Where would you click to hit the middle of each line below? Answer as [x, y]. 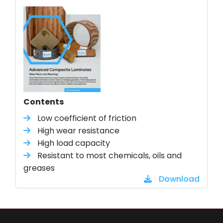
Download [178, 179]
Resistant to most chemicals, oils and [109, 156]
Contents [44, 102]
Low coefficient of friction [86, 118]
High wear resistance [77, 131]
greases [39, 168]
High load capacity [73, 143]
